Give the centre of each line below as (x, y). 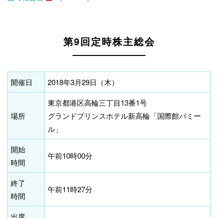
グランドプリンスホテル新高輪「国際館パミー (124, 116)
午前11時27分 (70, 189)
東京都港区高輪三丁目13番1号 (97, 103)
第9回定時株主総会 (109, 41)
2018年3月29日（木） (83, 82)
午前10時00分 (70, 156)
